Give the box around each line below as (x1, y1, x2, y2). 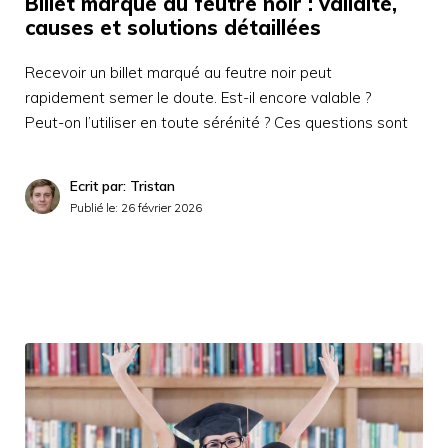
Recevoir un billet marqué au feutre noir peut (25, 63, 332, 83)
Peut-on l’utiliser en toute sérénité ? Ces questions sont (25, 113, 408, 133)
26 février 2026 (121, 200, 202, 216)
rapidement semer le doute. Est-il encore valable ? (25, 88, 371, 108)
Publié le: (70, 200, 121, 216)
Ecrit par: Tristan (70, 177, 175, 196)
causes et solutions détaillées (25, 15, 321, 41)
